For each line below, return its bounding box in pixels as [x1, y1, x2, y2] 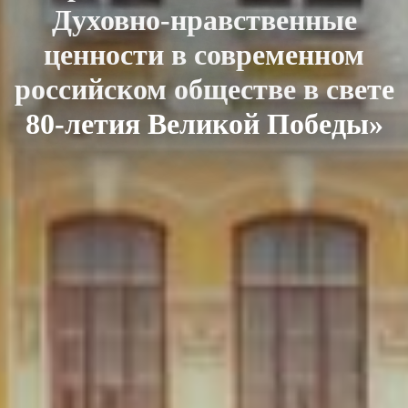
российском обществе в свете [14, 72, 394, 106]
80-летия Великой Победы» [25, 107, 383, 140]
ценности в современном [44, 37, 364, 71]
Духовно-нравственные [51, 3, 357, 36]
